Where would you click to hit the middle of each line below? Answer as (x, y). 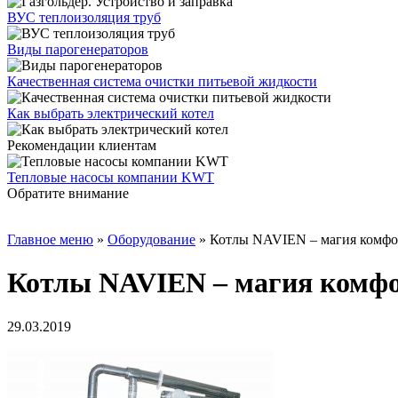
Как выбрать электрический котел (111, 113)
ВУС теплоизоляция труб (84, 17)
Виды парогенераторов (78, 49)
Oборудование (151, 239)
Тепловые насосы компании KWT (111, 177)
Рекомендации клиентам (82, 145)
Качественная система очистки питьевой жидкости (162, 81)
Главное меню (50, 239)
